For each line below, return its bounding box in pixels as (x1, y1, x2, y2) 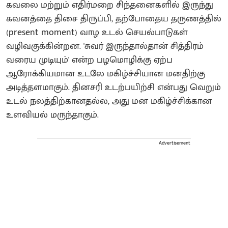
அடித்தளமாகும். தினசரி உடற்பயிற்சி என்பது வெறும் (6, 79, 221, 95)
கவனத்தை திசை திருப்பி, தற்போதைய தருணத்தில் (6, 11, 221, 26)
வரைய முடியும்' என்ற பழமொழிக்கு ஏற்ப (6, 52, 173, 68)
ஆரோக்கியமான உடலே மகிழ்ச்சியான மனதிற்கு (6, 66, 205, 81)
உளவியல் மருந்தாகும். (6, 107, 99, 123)
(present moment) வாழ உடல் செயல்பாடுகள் (6, 24, 188, 40)
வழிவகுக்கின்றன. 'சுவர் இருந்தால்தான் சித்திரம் (6, 38, 204, 54)
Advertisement (159, 138, 190, 147)
